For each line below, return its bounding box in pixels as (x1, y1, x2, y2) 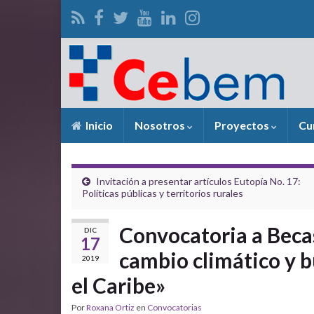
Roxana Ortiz (86, 302, 135, 313)
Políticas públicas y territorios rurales (82, 187, 243, 199)
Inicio (83, 118, 113, 132)
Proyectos (214, 118, 271, 132)
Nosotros (135, 118, 187, 132)
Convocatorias (147, 302, 202, 313)
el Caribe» (71, 273, 165, 298)
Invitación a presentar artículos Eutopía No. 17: (96, 175, 301, 187)
